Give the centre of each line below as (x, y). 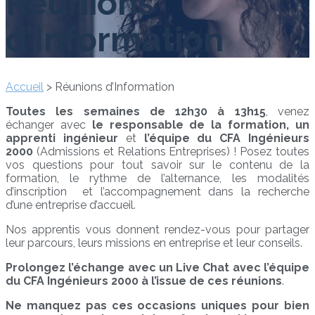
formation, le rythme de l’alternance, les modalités (157, 179)
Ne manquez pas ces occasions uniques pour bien (157, 306)
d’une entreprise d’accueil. (71, 205)
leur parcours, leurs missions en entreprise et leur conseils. (154, 243)
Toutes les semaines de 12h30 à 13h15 (136, 112)
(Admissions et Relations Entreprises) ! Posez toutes (171, 152)
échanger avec (46, 125)
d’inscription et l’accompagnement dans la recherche (157, 192)
